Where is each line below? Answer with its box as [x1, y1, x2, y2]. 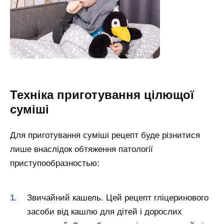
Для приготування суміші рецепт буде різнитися [10, 130, 200, 140]
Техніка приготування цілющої [10, 87, 194, 101]
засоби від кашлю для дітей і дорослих [27, 206, 182, 216]
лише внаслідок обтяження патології [10, 144, 153, 154]
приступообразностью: [10, 158, 99, 168]
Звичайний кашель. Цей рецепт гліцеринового [27, 192, 208, 202]
